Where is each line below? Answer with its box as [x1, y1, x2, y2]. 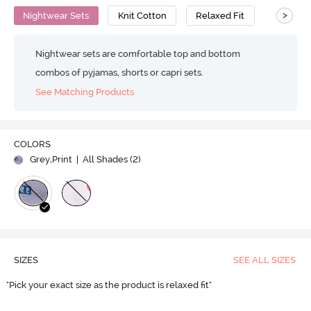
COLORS [13, 139, 51, 150]
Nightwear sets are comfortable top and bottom [35, 48, 241, 59]
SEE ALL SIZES [233, 255, 296, 266]
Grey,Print [29, 154, 72, 165]
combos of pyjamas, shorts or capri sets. [35, 67, 204, 78]
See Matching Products [35, 87, 135, 98]
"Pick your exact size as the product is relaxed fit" [6, 280, 214, 291]
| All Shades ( [74, 154, 133, 165]
